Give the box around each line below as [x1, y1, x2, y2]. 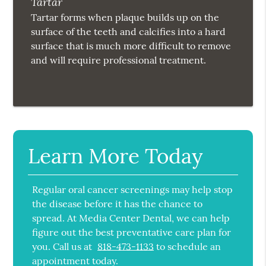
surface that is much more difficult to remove [31, 40, 232, 52]
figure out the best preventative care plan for [32, 226, 232, 239]
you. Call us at [32, 240, 95, 253]
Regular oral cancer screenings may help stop [32, 183, 233, 196]
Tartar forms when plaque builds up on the [31, 11, 220, 24]
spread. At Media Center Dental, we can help [32, 212, 230, 224]
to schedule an [154, 240, 221, 253]
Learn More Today [28, 142, 203, 170]
